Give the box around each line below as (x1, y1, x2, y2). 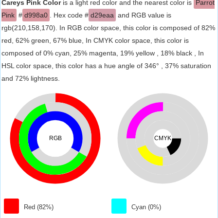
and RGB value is (116, 11, 171, 19)
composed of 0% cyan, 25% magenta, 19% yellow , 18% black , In (1, 49, 204, 57)
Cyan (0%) (131, 203, 162, 211)
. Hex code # (50, 11, 89, 19)
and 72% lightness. (1, 74, 60, 82)
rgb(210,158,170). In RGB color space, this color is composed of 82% (1, 24, 215, 32)
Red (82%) (24, 203, 54, 211)
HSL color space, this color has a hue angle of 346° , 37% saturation (1, 62, 211, 70)
